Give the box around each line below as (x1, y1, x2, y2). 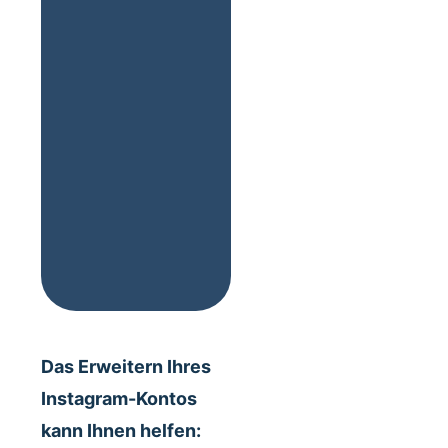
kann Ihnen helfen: (41, 420, 201, 442)
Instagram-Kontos (41, 388, 197, 410)
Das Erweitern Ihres (41, 356, 211, 378)
